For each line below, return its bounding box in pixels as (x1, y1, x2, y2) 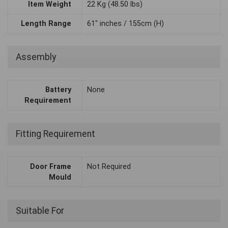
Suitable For (16, 206, 64, 216)
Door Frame (30, 162, 71, 172)
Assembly (16, 52, 56, 62)
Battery (45, 85, 71, 95)
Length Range (21, 19, 71, 28)
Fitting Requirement (16, 129, 95, 139)
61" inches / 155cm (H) (87, 19, 164, 28)
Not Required (87, 162, 131, 172)
